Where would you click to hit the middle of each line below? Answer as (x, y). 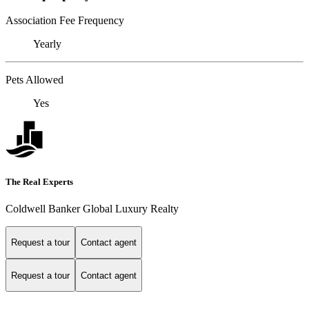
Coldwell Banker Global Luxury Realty (92, 208)
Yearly (47, 44)
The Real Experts (39, 181)
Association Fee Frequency (65, 21)
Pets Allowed (34, 80)
